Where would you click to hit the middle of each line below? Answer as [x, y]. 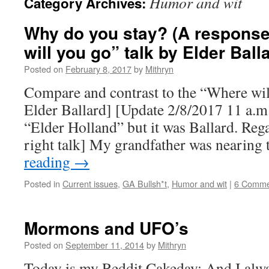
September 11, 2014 [105, 245]
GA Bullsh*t [145, 183]
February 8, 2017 [98, 69]
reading [49, 162]
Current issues [90, 183]
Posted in [42, 183]
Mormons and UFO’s [106, 228]
